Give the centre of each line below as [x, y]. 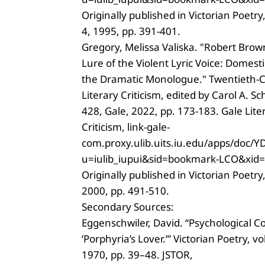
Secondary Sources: [128, 207]
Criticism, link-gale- [126, 127]
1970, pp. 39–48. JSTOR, [137, 255]
